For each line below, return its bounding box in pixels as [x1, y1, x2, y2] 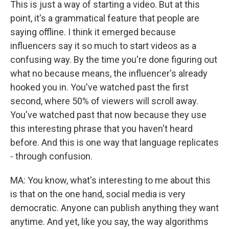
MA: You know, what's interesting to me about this [10, 175, 211, 186]
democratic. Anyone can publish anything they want [10, 202, 219, 214]
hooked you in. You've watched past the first [10, 82, 189, 93]
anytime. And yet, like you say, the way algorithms [10, 216, 209, 227]
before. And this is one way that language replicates [10, 137, 219, 148]
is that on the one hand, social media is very [10, 189, 186, 200]
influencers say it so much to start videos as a [10, 40, 196, 52]
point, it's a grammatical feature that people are [10, 13, 199, 24]
